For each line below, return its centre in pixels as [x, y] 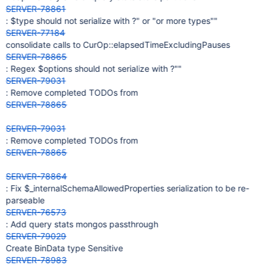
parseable [25, 200]
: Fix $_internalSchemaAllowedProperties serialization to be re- [127, 188]
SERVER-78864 [36, 176]
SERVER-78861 [36, 9]
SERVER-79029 [36, 236]
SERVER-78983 [36, 260]
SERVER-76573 [36, 212]
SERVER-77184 [35, 33]
